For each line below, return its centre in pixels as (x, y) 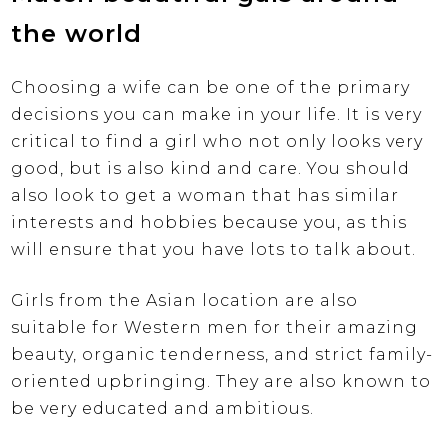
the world (77, 33)
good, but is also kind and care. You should (211, 168)
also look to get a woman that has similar (205, 195)
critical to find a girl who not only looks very (217, 141)
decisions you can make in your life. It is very (217, 114)
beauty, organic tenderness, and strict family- (222, 354)
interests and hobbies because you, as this (209, 222)
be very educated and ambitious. (163, 408)
